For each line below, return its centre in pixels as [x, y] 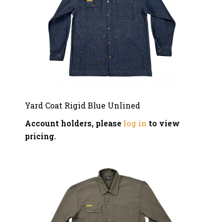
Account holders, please [74, 123]
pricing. [40, 136]
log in [135, 123]
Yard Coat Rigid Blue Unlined [83, 105]
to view [163, 123]
